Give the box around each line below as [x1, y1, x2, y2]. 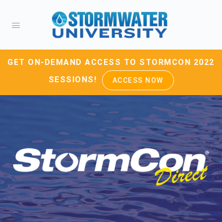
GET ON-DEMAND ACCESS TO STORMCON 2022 [7, 57, 215, 67]
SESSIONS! [48, 75, 100, 85]
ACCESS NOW [112, 76, 164, 84]
